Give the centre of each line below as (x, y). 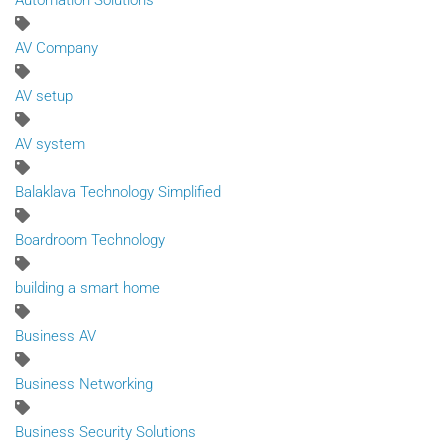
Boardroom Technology (90, 240)
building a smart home (87, 288)
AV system (50, 144)
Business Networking (84, 384)
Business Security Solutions (105, 432)
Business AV (55, 336)
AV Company (56, 48)
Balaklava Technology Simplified (118, 192)
